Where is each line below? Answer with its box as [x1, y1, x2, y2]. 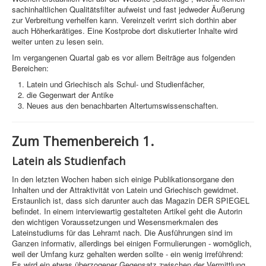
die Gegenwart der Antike [27, 89, 113, 101]
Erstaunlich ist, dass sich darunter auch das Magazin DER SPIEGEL [12, 195, 249, 207]
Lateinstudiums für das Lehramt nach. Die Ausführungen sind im [12, 227, 233, 239]
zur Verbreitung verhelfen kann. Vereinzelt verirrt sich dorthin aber [12, 14, 236, 26]
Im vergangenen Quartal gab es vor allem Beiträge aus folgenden [12, 52, 235, 64]
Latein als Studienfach [12, 154, 125, 169]
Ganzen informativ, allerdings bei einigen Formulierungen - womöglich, [12, 237, 252, 249]
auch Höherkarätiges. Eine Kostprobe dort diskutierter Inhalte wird [12, 25, 237, 37]
